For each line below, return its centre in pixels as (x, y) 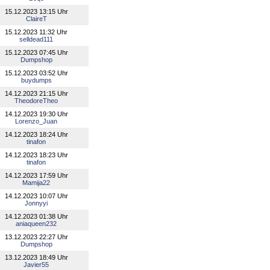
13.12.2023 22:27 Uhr (36, 237)
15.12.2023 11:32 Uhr (36, 32)
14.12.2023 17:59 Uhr (36, 175)
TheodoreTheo (36, 101)
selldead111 (36, 39)
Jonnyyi (36, 203)
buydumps (36, 80)
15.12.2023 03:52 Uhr (36, 73)
